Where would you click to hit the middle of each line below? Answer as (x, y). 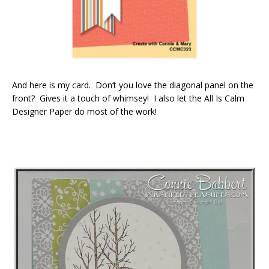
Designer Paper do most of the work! (84, 111)
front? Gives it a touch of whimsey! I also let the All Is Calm (128, 98)
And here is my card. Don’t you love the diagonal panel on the (133, 85)
